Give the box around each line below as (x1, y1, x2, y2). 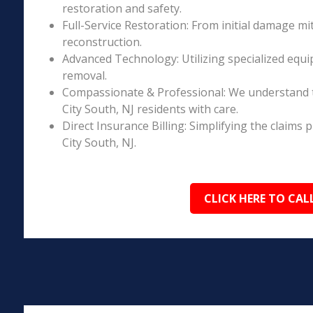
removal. (61, 68, 107, 83)
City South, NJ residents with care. (61, 101, 238, 117)
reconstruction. (61, 34, 142, 50)
